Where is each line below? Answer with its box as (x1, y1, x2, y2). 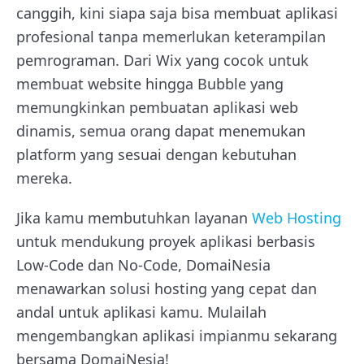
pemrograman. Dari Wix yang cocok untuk (16, 50, 309, 70)
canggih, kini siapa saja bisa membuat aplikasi (16, 3, 338, 23)
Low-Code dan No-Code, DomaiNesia (16, 255, 271, 275)
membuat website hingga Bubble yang (16, 74, 284, 93)
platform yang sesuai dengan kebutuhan (16, 145, 297, 164)
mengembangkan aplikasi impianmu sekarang (16, 326, 337, 345)
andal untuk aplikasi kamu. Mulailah (16, 302, 266, 322)
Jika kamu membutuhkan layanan (16, 208, 252, 227)
